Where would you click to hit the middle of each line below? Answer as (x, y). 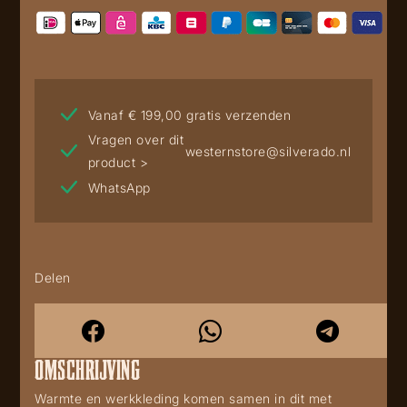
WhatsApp (119, 187)
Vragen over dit (135, 140)
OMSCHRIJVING (87, 368)
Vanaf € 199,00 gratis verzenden (189, 114)
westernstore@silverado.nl (268, 151)
